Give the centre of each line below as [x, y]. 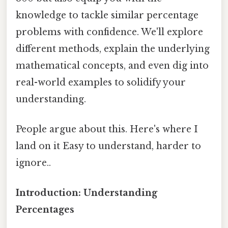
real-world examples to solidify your [101, 82]
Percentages [45, 210]
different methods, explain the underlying [113, 49]
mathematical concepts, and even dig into [112, 65]
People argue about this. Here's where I [107, 130]
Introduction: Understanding [87, 193]
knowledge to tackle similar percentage [107, 15]
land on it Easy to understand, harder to [108, 146]
